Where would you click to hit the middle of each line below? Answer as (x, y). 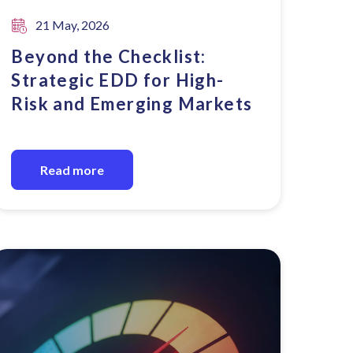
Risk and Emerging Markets (132, 104)
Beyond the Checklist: (109, 56)
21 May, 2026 (73, 25)
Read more (72, 170)
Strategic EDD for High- (118, 80)
